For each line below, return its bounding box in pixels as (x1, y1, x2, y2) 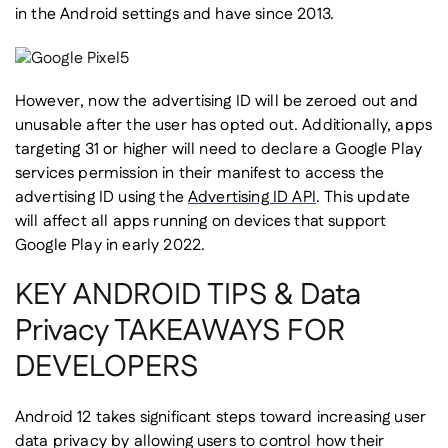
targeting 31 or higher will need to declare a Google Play (15, 138, 423, 162)
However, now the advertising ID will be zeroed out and (15, 90, 419, 114)
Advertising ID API (188, 186, 316, 210)
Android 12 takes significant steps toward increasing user (15, 406, 427, 430)
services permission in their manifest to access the (15, 162, 385, 186)
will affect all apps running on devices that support (15, 210, 387, 234)
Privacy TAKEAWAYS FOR (15, 310, 345, 354)
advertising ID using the (15, 186, 189, 210)
